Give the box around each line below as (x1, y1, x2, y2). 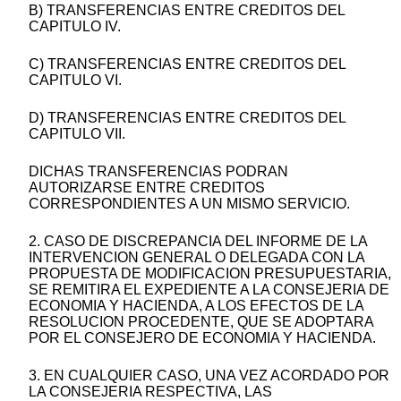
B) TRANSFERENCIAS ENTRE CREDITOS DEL (29, 3, 345, 19)
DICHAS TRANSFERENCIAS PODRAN (29, 164, 288, 180)
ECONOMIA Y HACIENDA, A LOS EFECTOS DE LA (29, 298, 363, 314)
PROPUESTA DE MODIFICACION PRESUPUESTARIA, (29, 266, 391, 282)
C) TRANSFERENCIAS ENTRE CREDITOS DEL (29, 56, 346, 73)
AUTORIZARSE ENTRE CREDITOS (29, 180, 265, 196)
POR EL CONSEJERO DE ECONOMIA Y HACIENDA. (29, 330, 376, 346)
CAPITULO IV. (29, 19, 121, 35)
